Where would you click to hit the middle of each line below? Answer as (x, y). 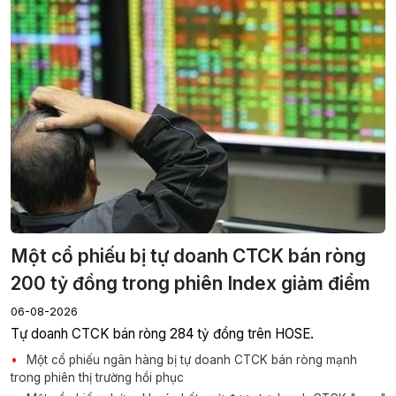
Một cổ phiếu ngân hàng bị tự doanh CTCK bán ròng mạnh (190, 360)
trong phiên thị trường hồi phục (97, 378)
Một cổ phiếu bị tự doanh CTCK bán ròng (188, 256)
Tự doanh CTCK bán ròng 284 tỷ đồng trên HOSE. (162, 334)
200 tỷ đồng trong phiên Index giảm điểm (190, 284)
